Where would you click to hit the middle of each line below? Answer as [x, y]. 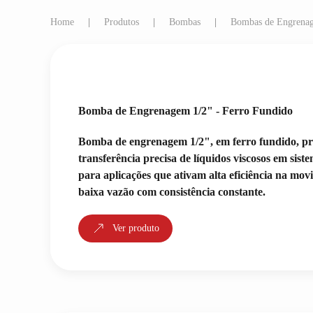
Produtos [122, 22]
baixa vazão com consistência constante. [172, 192]
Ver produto [136, 228]
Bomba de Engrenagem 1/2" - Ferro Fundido [185, 111]
